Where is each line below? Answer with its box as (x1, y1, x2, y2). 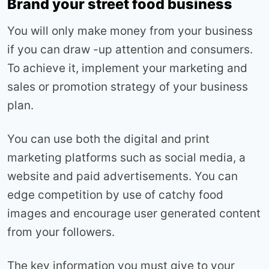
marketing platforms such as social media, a (7, 151, 246, 165)
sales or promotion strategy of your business (7, 80, 248, 94)
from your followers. (7, 225, 115, 240)
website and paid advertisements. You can (7, 169, 238, 184)
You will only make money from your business (7, 24, 253, 38)
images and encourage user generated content (7, 207, 261, 221)
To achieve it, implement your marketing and (7, 61, 247, 76)
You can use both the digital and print (7, 132, 210, 147)
